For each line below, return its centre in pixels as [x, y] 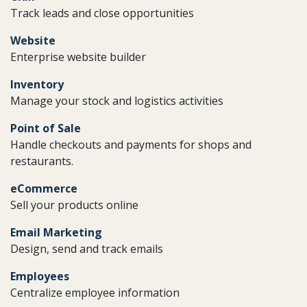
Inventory [37, 84]
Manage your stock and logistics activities [117, 101]
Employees [40, 276]
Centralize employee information [95, 293]
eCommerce [44, 188]
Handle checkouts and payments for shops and [131, 145]
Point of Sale [46, 128]
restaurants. [42, 161]
